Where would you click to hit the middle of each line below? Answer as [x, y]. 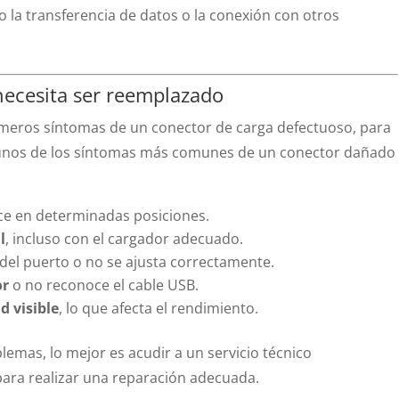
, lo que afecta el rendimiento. [159, 308]
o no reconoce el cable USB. [104, 285]
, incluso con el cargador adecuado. [125, 239]
